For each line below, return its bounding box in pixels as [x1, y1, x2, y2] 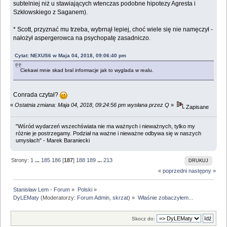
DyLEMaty [13, 195, 40, 201]
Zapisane [184, 104, 209, 110]
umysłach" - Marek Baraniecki [15, 137, 90, 143]
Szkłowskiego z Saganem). [13, 9, 88, 16]
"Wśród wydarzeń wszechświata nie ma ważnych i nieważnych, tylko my [15, 123, 195, 129]
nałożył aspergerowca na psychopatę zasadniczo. [13, 34, 151, 42]
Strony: [11, 157, 31, 163]
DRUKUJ [188, 158, 208, 163]
